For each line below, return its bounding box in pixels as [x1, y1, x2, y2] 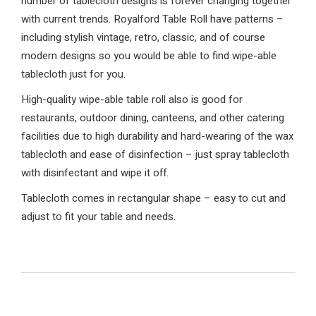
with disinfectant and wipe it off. [21, 165, 169, 181]
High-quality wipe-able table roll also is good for [21, 92, 243, 107]
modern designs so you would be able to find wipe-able [21, 48, 276, 63]
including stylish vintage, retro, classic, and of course [21, 30, 265, 45]
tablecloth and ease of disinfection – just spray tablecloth [21, 147, 289, 162]
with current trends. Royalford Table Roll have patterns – [21, 11, 284, 27]
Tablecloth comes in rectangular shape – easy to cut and [21, 190, 286, 206]
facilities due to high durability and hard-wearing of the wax [21, 128, 293, 144]
